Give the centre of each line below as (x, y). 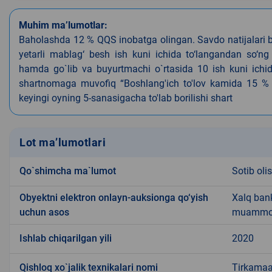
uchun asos (44, 212)
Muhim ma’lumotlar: (63, 25)
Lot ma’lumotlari (63, 143)
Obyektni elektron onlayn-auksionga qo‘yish (114, 197)
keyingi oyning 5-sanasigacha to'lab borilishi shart (126, 98)
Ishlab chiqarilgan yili (66, 238)
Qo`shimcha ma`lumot (68, 171)
